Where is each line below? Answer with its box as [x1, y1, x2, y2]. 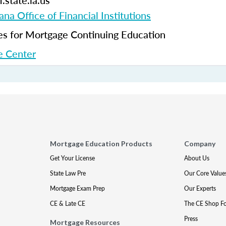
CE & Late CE [50, 199, 86, 208]
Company [184, 139, 215, 148]
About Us [184, 154, 209, 162]
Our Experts [184, 184, 216, 193]
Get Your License [50, 154, 95, 162]
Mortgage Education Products [50, 139, 153, 148]
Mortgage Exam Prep [50, 184, 105, 193]
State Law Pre [50, 169, 86, 178]
